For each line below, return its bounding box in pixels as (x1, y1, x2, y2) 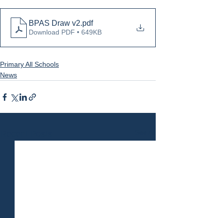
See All (135, 128, 156, 137)
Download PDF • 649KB (29, 28, 102, 36)
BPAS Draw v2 (29, 19, 80, 28)
